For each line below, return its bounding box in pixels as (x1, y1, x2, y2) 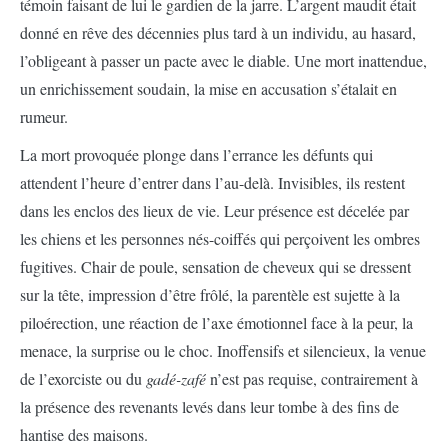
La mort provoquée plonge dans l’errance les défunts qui (20, 144, 373, 166)
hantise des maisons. (20, 424, 148, 446)
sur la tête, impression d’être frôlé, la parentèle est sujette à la (20, 284, 400, 306)
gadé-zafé (146, 368, 210, 390)
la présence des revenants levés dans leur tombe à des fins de (20, 396, 399, 418)
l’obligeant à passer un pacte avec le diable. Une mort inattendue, (20, 50, 427, 72)
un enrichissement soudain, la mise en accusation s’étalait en (20, 78, 397, 100)
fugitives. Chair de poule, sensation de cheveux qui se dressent (20, 256, 411, 278)
